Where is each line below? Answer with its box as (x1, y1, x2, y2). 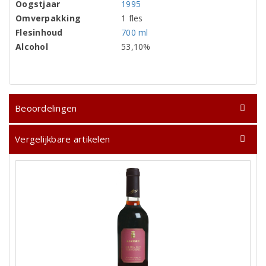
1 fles (121, 12, 143, 24)
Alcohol (15, 41, 48, 52)
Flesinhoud (15, 27, 63, 38)
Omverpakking (15, 12, 81, 24)
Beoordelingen (15, 102, 77, 114)
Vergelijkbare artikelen (15, 133, 110, 145)
